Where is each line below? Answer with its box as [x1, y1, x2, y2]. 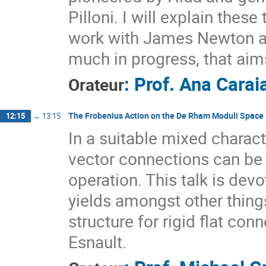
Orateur [68, 73, 124, 96]
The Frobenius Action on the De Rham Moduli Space [68, 109, 264, 121]
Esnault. [68, 230, 126, 254]
